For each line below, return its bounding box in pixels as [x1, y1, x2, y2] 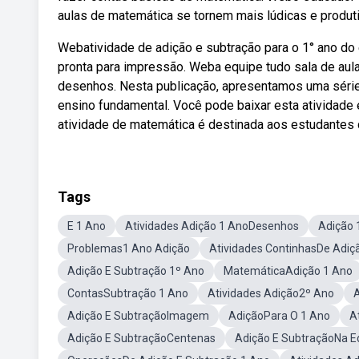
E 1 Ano [67, 220, 106, 232]
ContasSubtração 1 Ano [67, 287, 188, 300]
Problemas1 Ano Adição [67, 242, 190, 255]
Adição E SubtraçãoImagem [67, 309, 209, 322]
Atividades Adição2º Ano [208, 287, 334, 300]
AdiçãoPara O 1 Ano [228, 309, 330, 322]
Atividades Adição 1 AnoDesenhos [125, 220, 299, 232]
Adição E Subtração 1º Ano [67, 264, 204, 277]
